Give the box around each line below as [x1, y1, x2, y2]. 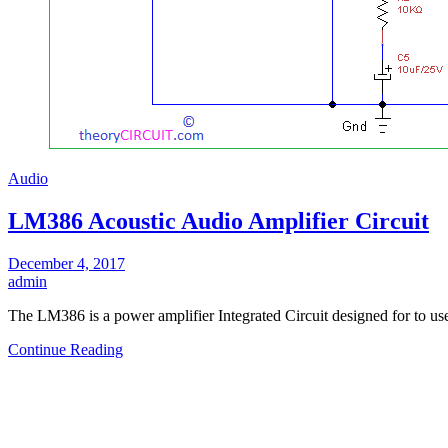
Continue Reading [8, 340, 123, 358]
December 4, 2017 [8, 254, 125, 272]
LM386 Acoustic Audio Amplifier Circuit [8, 207, 429, 234]
